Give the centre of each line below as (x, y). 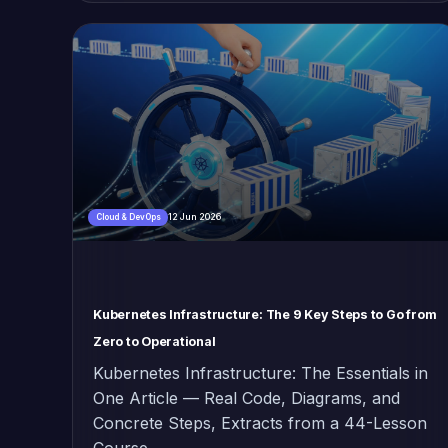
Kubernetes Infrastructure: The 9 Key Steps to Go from (265, 314)
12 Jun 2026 (194, 217)
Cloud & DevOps (128, 217)
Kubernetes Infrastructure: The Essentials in (260, 372)
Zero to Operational (154, 341)
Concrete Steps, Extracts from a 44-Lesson (260, 422)
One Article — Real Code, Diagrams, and (246, 397)
